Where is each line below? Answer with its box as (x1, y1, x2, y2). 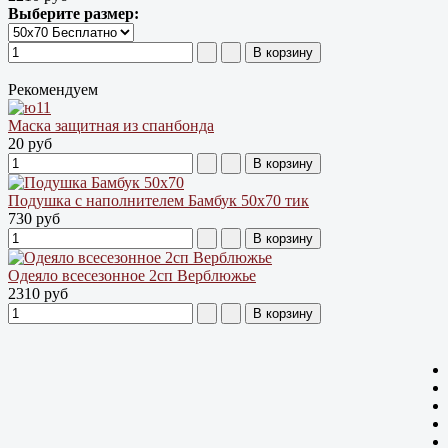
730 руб (8, 209, 60, 227)
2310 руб (8, 284, 68, 302)
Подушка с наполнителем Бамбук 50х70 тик (8, 191, 309, 209)
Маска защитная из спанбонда (8, 116, 214, 134)
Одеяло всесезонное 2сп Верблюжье (8, 266, 256, 284)
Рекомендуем (8, 80, 98, 98)
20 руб (8, 134, 52, 152)
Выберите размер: (8, 4, 139, 22)
